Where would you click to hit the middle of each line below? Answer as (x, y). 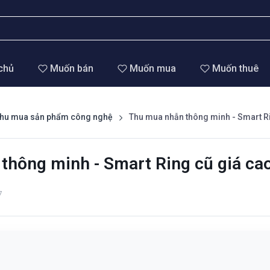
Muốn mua (152, 68)
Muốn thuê (235, 68)
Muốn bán (71, 68)
